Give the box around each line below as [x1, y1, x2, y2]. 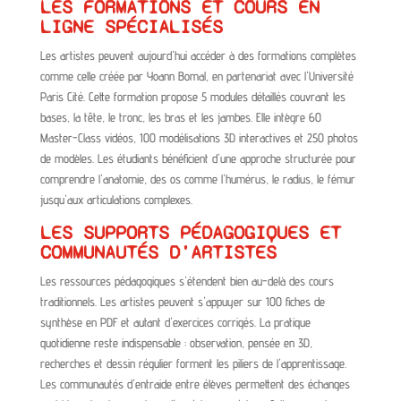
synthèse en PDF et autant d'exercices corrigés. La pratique [39, 314, 311, 329]
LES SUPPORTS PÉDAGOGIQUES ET [39, 220, 341, 244]
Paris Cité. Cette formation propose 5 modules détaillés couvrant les [39, 89, 346, 104]
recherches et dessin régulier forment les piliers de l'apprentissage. [39, 355, 346, 371]
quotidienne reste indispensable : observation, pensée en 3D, [39, 335, 312, 350]
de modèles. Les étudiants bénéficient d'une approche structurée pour [39, 150, 356, 166]
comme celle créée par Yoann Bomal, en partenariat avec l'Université [39, 68, 354, 83]
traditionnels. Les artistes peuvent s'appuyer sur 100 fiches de [39, 294, 325, 309]
